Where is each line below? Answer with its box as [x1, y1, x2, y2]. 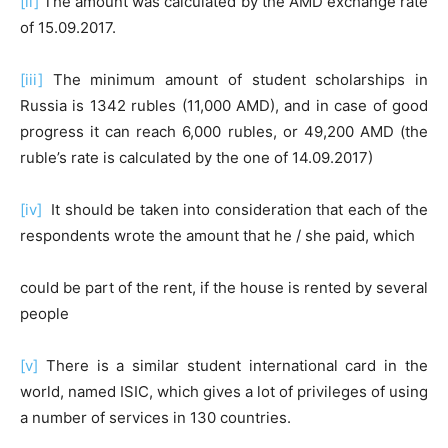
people [20, 304, 69, 323]
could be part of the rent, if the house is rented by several [20, 278, 428, 297]
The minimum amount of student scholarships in [43, 70, 428, 89]
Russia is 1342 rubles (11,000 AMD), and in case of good [20, 96, 428, 115]
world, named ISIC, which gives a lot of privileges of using [20, 382, 428, 401]
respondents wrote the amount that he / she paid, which [20, 226, 415, 245]
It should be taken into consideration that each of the [42, 200, 428, 219]
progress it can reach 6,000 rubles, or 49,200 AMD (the [20, 122, 428, 141]
